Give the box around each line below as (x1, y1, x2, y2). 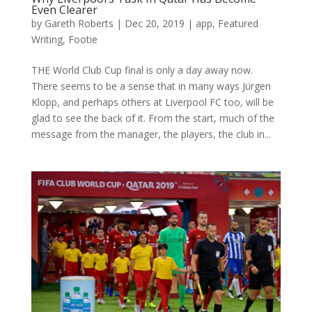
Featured (217, 16, 258, 30)
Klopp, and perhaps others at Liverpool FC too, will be (31, 95, 274, 109)
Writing (31, 32, 63, 46)
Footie (68, 32, 97, 46)
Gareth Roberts (44, 16, 114, 30)
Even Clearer (31, 1, 97, 17)
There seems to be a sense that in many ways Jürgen (31, 79, 271, 93)
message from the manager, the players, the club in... (31, 127, 271, 141)
